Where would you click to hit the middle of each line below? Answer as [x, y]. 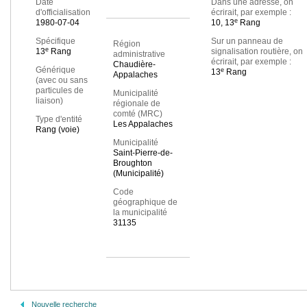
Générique [56, 70]
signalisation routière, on [257, 52]
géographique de [145, 202]
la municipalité [140, 213]
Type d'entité [59, 120]
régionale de [136, 104]
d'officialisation [63, 13]
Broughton [132, 163]
